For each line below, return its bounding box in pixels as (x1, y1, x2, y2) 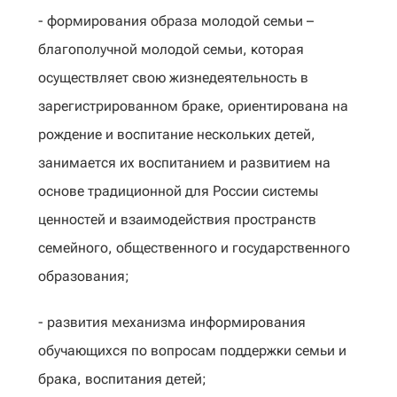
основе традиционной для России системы (38, 183, 318, 199)
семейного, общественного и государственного (38, 239, 350, 256)
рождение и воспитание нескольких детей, (38, 126, 315, 143)
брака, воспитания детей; (38, 370, 206, 387)
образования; (38, 268, 129, 284)
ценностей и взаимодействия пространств (38, 211, 316, 228)
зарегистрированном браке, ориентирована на (38, 97, 348, 114)
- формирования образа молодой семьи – (38, 12, 314, 29)
